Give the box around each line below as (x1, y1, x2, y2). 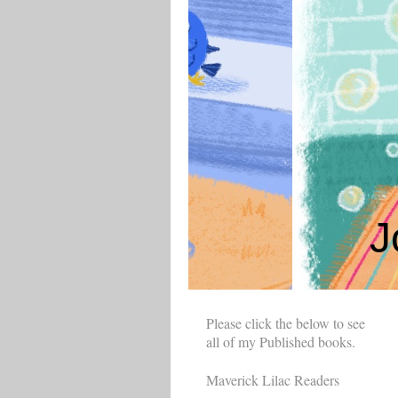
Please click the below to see (206, 313, 365, 332)
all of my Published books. (206, 331, 355, 351)
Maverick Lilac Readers (206, 370, 339, 389)
